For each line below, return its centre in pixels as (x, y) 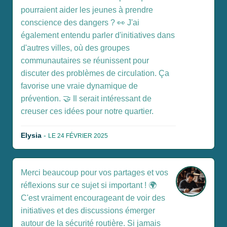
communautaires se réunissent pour (85, 61)
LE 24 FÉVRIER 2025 (78, 136)
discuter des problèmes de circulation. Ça (95, 73)
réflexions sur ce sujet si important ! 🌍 (89, 185)
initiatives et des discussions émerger (88, 211)
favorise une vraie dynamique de (79, 86)
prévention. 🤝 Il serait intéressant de (86, 99)
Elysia (31, 136)
